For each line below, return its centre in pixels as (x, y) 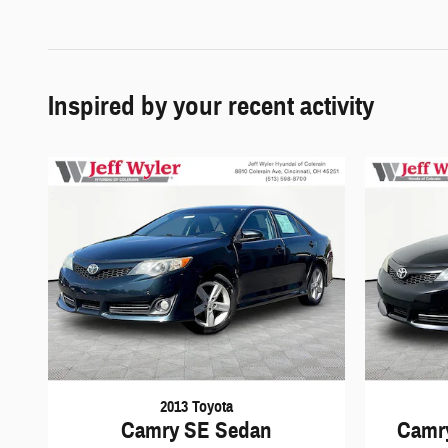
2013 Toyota (196, 407)
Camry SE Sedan (196, 430)
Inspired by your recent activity (211, 106)
